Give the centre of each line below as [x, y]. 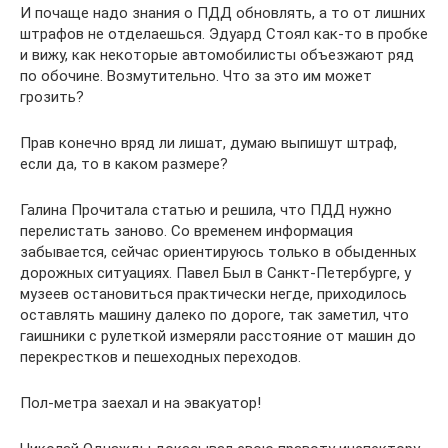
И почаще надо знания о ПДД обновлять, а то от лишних [222, 12]
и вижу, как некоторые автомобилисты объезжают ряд [217, 54]
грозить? [52, 96]
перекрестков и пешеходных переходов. [160, 356]
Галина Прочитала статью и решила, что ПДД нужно [206, 209]
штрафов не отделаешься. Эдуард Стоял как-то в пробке [224, 33]
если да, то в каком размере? [124, 163]
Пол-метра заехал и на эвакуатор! [140, 402]
